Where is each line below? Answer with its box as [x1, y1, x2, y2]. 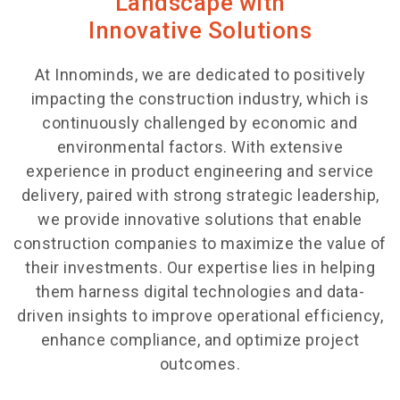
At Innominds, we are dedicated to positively [34, 65, 366, 84]
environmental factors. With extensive [56, 137, 344, 156]
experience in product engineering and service [26, 162, 374, 180]
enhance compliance [40, 330, 197, 349]
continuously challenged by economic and [42, 113, 358, 132]
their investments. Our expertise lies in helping [25, 258, 375, 277]
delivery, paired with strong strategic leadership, [21, 186, 379, 204]
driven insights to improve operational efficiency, [17, 306, 383, 325]
